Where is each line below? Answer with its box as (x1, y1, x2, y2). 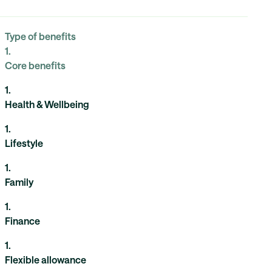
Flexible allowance (5, 253, 86, 265)
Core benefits (5, 59, 66, 71)
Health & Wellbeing (5, 98, 89, 110)
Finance (5, 214, 40, 226)
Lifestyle (5, 137, 43, 149)
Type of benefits (5, 30, 76, 42)
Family (5, 175, 33, 188)
